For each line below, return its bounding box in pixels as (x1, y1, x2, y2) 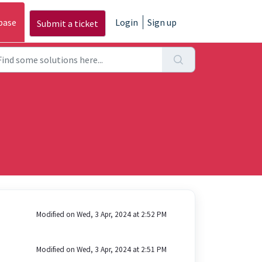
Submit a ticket (37, 18, 98, 30)
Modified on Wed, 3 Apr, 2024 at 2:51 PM (36, 244, 167, 254)
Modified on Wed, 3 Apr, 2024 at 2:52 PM (36, 209, 167, 219)
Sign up (147, 16, 177, 28)
